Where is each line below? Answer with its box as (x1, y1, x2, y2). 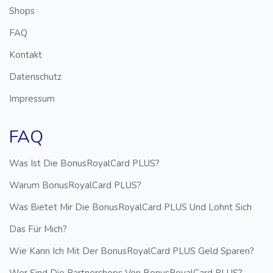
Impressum (9, 92, 55, 105)
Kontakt (9, 48, 42, 61)
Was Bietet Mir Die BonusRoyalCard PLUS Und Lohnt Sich (9, 200, 252, 213)
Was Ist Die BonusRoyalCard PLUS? (9, 157, 160, 169)
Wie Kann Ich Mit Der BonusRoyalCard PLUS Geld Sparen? (9, 244, 254, 257)
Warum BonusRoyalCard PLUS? (9, 179, 141, 191)
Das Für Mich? (9, 222, 67, 235)
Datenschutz (9, 70, 62, 83)
